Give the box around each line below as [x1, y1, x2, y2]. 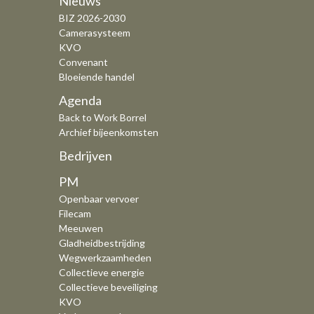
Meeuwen [59, 221, 103, 234]
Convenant [59, 55, 108, 68]
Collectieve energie [59, 266, 144, 278]
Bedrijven [59, 147, 112, 163]
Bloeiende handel [59, 70, 135, 83]
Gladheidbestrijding [59, 236, 145, 249]
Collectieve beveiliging [59, 280, 158, 293]
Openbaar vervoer [59, 192, 139, 205]
